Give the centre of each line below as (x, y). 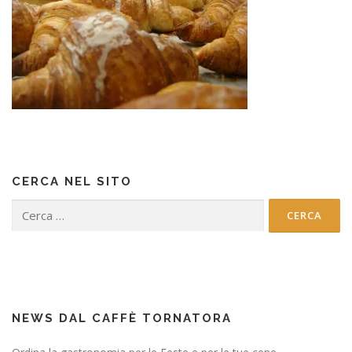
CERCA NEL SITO (72, 182)
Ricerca (27, 207)
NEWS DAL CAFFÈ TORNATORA (122, 319)
